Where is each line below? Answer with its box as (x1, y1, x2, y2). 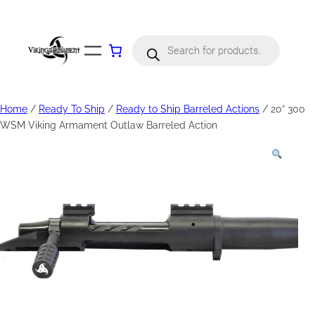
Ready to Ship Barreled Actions (116, 103, 259, 115)
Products (131, 34, 173, 45)
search (131, 44, 162, 55)
